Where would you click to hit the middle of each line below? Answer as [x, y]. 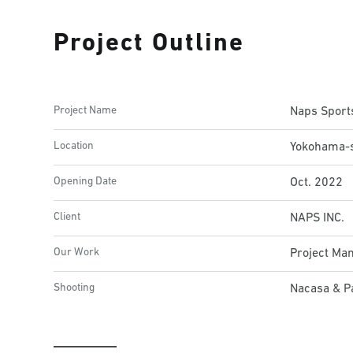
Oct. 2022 [316, 183]
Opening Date [85, 182]
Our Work [76, 253]
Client [67, 217]
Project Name [85, 111]
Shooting [74, 288]
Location [74, 146]
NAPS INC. [317, 218]
